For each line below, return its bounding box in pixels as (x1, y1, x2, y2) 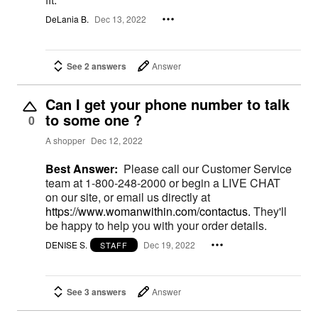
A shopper (45, 134, 85, 147)
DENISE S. (45, 238, 87, 251)
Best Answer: (45, 160, 118, 177)
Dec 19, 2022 (143, 238, 195, 251)
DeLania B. (45, 13, 89, 26)
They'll (251, 202, 287, 219)
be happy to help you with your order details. (45, 216, 267, 234)
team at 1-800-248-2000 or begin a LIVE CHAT (45, 174, 280, 191)
